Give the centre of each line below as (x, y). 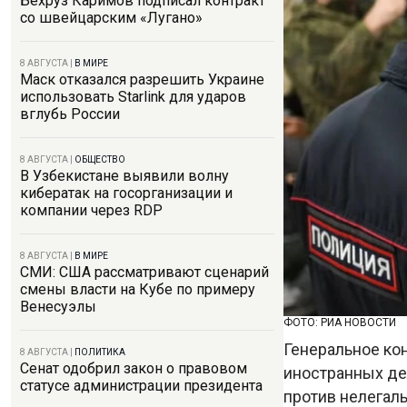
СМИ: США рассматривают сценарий (144, 272)
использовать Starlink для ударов (133, 97)
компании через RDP (91, 210)
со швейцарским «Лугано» (111, 18)
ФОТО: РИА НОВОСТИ (340, 322)
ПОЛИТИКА (100, 352)
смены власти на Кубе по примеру (138, 289)
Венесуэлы (58, 307)
